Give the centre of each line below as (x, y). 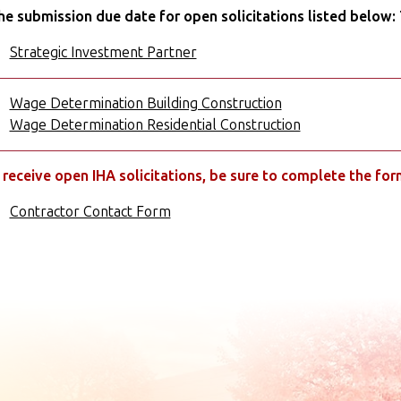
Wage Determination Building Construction (145, 103)
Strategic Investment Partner (103, 52)
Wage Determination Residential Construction (155, 125)
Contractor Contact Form (90, 212)
